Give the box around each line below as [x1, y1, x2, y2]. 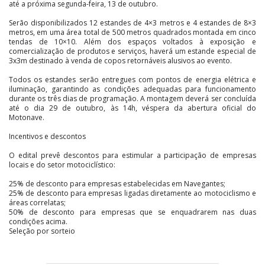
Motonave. [9, 112, 44, 123]
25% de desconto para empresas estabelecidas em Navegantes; [9, 179, 225, 189]
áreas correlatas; [9, 198, 66, 208]
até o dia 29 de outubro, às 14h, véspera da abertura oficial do [9, 103, 256, 114]
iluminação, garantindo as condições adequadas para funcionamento [9, 84, 256, 95]
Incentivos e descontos [9, 131, 86, 142]
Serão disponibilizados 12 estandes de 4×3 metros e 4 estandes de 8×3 [9, 18, 256, 28]
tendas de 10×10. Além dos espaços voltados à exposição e [9, 37, 256, 47]
